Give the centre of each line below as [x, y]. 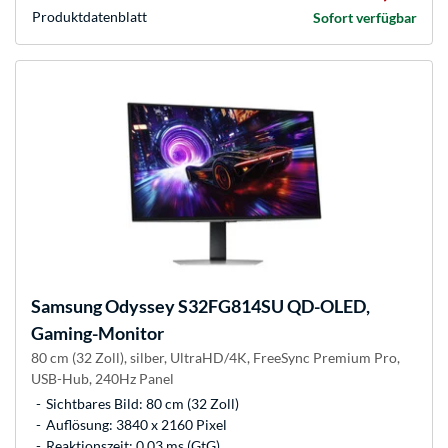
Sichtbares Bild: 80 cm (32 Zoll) [142, 404]
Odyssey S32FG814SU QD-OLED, [236, 306]
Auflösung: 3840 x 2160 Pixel [136, 425]
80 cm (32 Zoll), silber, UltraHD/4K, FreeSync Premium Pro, [215, 358]
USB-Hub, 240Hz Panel [102, 379]
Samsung [66, 306]
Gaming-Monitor [97, 333]
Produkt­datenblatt [89, 17]
